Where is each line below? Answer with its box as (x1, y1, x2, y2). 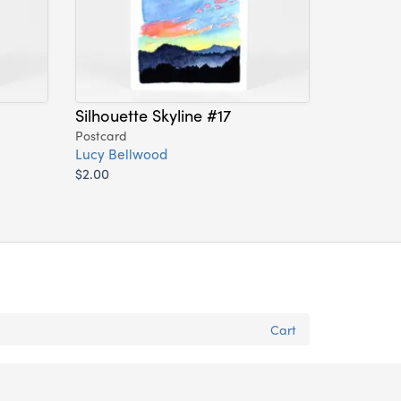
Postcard (74, 126, 127, 145)
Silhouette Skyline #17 (74, 103, 231, 127)
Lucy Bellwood (74, 143, 167, 165)
